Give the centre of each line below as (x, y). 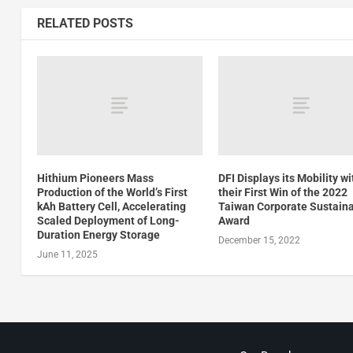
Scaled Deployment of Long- (108, 221)
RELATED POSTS (85, 24)
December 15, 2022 (260, 241)
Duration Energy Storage (98, 235)
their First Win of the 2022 (283, 193)
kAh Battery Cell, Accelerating (111, 207)
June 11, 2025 (67, 255)
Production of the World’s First (112, 193)
